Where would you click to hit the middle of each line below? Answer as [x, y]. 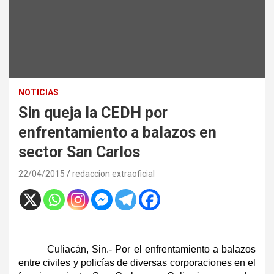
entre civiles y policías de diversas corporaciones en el [137, 262]
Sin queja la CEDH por [93, 113]
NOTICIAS [39, 92]
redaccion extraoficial [113, 173]
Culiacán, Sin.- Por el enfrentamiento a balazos [151, 249]
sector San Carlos [79, 152]
